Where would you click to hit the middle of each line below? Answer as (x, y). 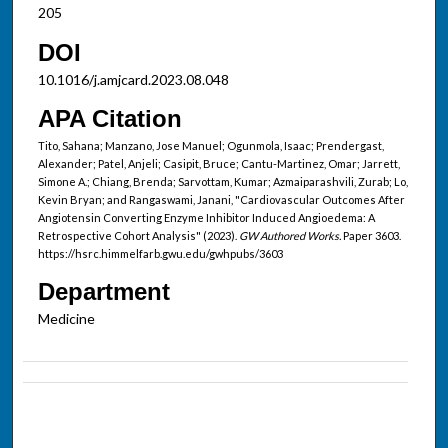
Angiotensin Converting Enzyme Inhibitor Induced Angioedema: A (206, 218)
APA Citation (109, 119)
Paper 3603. (370, 236)
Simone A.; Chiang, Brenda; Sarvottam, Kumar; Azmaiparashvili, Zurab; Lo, (222, 182)
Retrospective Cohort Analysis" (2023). (138, 236)
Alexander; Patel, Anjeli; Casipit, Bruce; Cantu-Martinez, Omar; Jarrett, (218, 164)
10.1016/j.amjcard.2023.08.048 (133, 79)
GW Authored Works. (289, 236)
